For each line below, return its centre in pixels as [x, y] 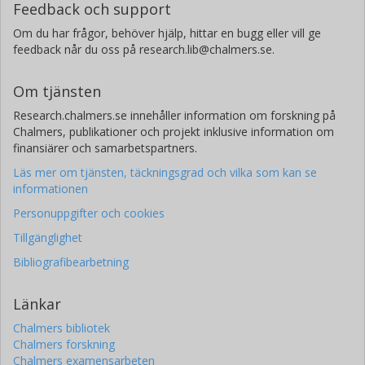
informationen [51, 188]
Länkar [37, 303]
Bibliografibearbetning [71, 262]
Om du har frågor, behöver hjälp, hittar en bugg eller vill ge [167, 33]
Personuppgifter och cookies [89, 213]
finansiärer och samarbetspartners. [105, 147]
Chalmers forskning [64, 344]
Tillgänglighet [48, 237]
